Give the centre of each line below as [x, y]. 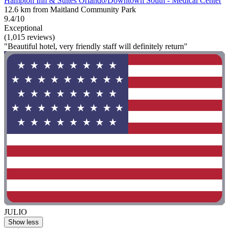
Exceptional [23, 28]
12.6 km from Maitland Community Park [70, 9]
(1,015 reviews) [29, 37]
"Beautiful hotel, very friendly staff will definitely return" [96, 46]
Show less [24, 222]
